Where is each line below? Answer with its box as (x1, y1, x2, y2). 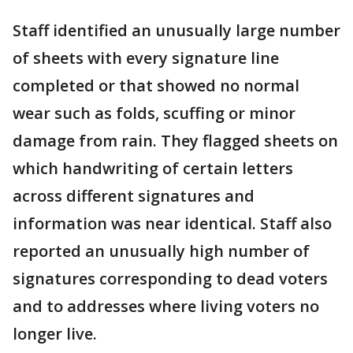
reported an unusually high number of (13, 240, 310, 262)
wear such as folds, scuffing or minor (13, 102, 295, 124)
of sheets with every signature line (13, 47, 279, 69)
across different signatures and (13, 185, 255, 206)
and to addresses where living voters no (13, 295, 319, 317)
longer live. (13, 323, 97, 344)
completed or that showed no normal (13, 75, 299, 96)
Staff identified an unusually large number (13, 20, 340, 41)
